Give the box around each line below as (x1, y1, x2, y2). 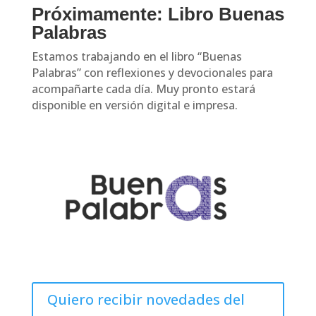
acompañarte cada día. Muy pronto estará (31, 81, 255, 97)
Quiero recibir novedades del (47, 290, 245, 310)
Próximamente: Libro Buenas (31, 4, 284, 25)
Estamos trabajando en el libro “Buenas (31, 49, 242, 65)
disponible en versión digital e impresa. (31, 97, 238, 114)
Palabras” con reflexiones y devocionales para (31, 65, 273, 81)
